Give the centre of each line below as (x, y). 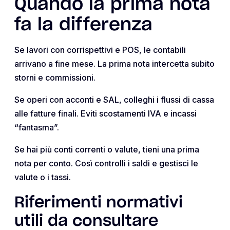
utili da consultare (86, 221)
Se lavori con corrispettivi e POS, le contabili (100, 50)
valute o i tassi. (43, 177)
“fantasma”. (37, 127)
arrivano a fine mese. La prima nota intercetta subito (114, 63)
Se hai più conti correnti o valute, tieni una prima (107, 149)
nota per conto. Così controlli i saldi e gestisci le (106, 163)
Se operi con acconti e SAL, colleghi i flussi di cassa (114, 99)
